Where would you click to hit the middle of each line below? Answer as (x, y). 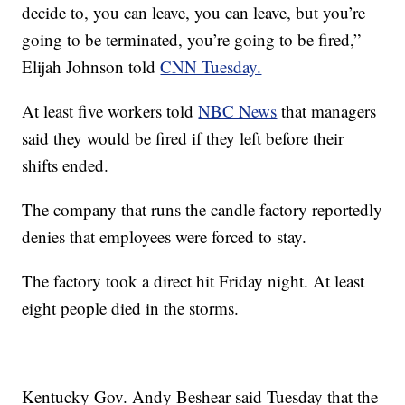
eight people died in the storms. (131, 308)
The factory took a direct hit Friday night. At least (193, 281)
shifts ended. (66, 165)
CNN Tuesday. (211, 67)
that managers (327, 111)
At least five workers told (110, 111)
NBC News (238, 111)
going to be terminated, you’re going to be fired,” (192, 40)
